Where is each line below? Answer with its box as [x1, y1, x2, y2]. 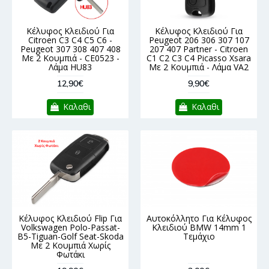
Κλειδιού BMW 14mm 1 [151, 221, 246, 233]
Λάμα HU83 [49, 61, 92, 73]
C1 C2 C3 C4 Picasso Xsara [147, 52, 251, 64]
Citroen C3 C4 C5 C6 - [28, 34, 112, 46]
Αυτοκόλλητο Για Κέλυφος [146, 212, 252, 224]
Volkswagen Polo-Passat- [20, 221, 120, 233]
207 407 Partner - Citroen [150, 43, 248, 55]
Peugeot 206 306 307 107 [148, 34, 249, 46]
